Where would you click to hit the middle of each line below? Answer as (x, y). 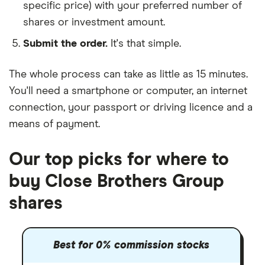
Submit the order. (65, 44)
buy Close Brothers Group (117, 182)
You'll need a (40, 91)
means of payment (54, 124)
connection (36, 108)
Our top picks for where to (119, 160)
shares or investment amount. (94, 22)
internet (229, 91)
